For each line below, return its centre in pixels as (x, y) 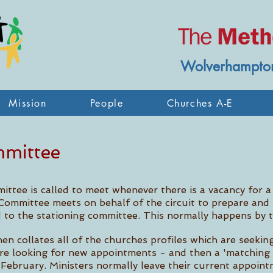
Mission (28, 103)
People (107, 103)
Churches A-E (200, 103)
